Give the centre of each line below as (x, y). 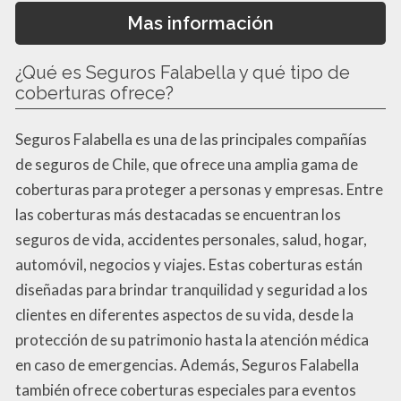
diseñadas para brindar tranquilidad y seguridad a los (192, 290)
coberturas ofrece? (94, 94)
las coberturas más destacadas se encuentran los (178, 215)
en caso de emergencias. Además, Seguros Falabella (187, 365)
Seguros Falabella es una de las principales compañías (191, 140)
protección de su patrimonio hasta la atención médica (192, 340)
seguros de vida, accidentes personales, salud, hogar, (191, 240)
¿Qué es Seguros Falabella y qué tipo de (183, 73)
